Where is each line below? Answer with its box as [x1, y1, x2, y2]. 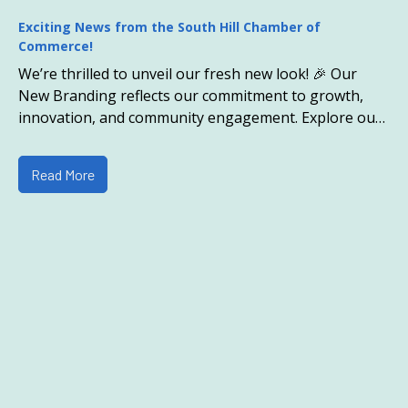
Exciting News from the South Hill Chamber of [18, 18, 321, 36]
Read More [30, 165, 95, 183]
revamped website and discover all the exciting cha [18, 129, 362, 150]
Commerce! [18, 37, 93, 56]
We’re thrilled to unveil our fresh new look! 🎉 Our [18, 64, 357, 85]
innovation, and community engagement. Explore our [18, 107, 382, 128]
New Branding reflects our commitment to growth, [18, 86, 363, 107]
